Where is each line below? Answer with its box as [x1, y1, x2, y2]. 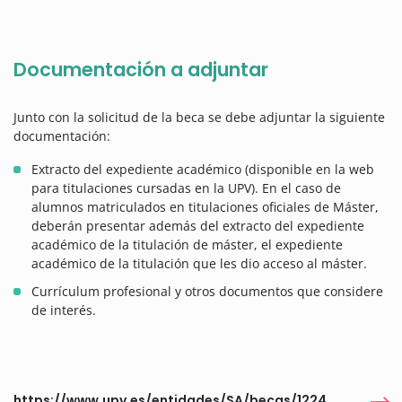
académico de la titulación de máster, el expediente [31, 236, 343, 254]
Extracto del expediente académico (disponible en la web [31, 161, 374, 179]
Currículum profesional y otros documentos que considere [31, 283, 383, 301]
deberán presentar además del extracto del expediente [31, 217, 364, 235]
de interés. [31, 301, 96, 319]
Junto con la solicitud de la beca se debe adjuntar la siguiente [13, 109, 385, 127]
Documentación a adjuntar [13, 57, 268, 83]
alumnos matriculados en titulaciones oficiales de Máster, [31, 198, 379, 216]
